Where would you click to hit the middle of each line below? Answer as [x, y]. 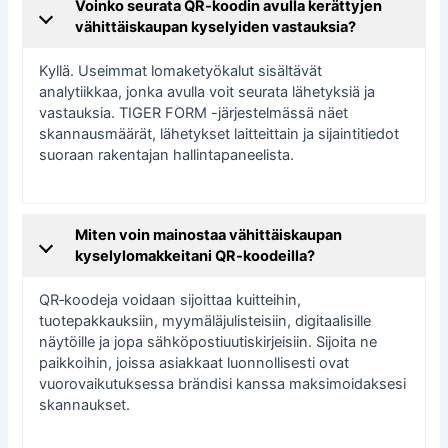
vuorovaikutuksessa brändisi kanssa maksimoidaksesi [223, 383]
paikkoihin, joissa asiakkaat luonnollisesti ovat [194, 362]
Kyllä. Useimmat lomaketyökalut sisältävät [181, 71]
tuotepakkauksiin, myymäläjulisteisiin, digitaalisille [205, 320]
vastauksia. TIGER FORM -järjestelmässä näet [194, 113]
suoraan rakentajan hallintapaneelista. [167, 155]
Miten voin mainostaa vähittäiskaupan [209, 234]
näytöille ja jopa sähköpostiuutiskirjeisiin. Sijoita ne [208, 341]
